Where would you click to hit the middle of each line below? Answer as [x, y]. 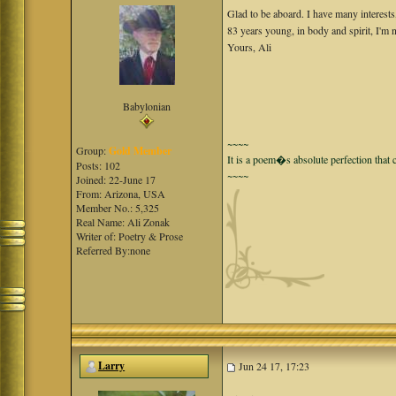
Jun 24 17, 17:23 [273, 366]
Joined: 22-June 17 [116, 179]
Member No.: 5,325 [118, 208]
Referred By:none [114, 250]
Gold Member [141, 151]
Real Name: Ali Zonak [123, 222]
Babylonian [147, 106]
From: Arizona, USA [121, 194]
